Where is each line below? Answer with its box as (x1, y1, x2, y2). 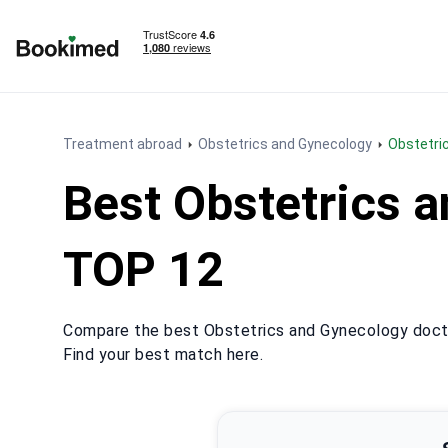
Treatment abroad (63, 136, 182, 152)
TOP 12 (63, 241, 224, 298)
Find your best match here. (63, 345, 263, 364)
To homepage (15, 58, 112, 77)
